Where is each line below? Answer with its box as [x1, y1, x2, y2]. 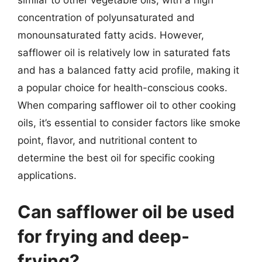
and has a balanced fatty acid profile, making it [18, 64, 239, 76]
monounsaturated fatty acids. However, [18, 29, 204, 41]
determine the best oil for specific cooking [18, 152, 215, 164]
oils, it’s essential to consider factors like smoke [18, 117, 240, 129]
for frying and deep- [18, 225, 189, 247]
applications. [18, 170, 77, 181]
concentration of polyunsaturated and [18, 12, 195, 23]
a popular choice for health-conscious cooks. [18, 82, 227, 94]
